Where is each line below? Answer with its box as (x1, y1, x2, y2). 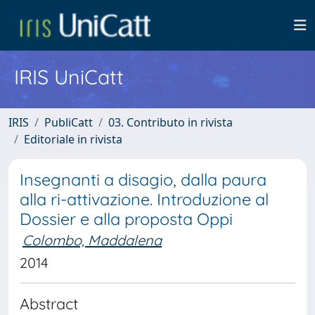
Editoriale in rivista (24, 131, 122, 147)
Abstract (20, 294, 78, 313)
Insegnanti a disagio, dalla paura (20, 169, 266, 190)
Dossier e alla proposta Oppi (20, 209, 233, 229)
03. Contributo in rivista (108, 115, 233, 130)
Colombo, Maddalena (22, 231, 162, 249)
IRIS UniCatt (14, 64, 124, 89)
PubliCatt (44, 115, 93, 130)
